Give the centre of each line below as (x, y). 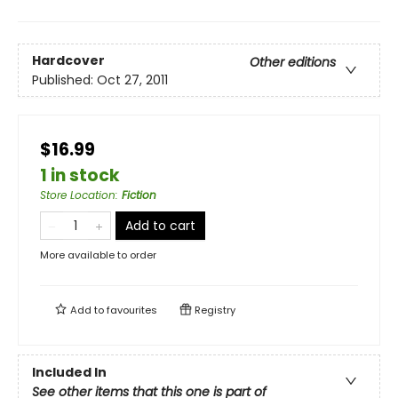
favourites (132, 310)
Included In (69, 373)
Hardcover (68, 60)
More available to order (98, 255)
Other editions (293, 62)
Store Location (78, 195)
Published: (64, 80)
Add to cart (160, 226)
